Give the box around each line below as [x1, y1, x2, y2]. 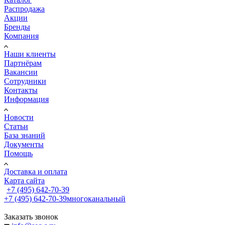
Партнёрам [4, 59, 42, 68]
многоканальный [67, 194, 126, 203]
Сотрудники [4, 77, 46, 86]
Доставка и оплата [4, 167, 67, 176]
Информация [4, 95, 49, 104]
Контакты [4, 86, 38, 95]
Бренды [4, 23, 30, 32]
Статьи [4, 122, 28, 131]
